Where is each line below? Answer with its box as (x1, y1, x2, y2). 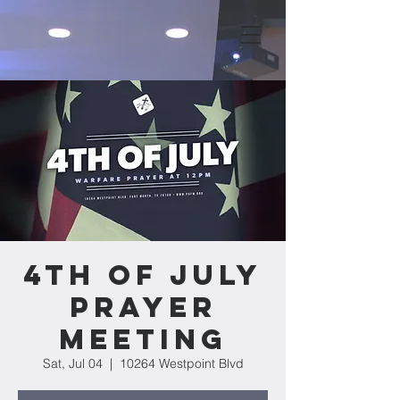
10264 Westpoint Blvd (119, 355, 244, 371)
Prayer (69, 289, 217, 325)
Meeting (58, 321, 228, 357)
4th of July (23, 257, 262, 293)
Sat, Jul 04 (42, 355, 103, 371)
